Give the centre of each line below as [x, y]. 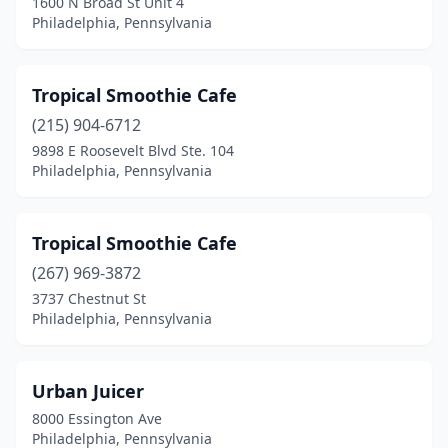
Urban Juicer [88, 391]
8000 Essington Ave [97, 418]
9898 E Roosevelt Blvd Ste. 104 [133, 150]
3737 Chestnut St [89, 298]
